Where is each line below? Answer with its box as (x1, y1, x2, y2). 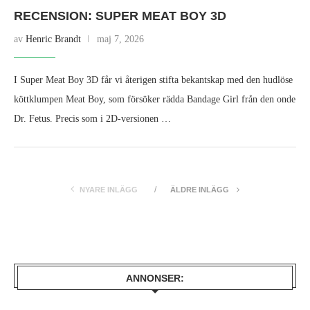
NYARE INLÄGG (80, 185, 138, 194)
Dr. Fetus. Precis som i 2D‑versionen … (14, 113, 171, 125)
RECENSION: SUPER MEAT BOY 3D (14, 9, 226, 24)
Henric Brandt (26, 34, 81, 45)
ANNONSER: (126, 273, 184, 284)
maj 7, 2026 (97, 34, 144, 45)
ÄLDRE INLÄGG (170, 185, 231, 194)
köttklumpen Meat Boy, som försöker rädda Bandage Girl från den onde (14, 94, 295, 105)
